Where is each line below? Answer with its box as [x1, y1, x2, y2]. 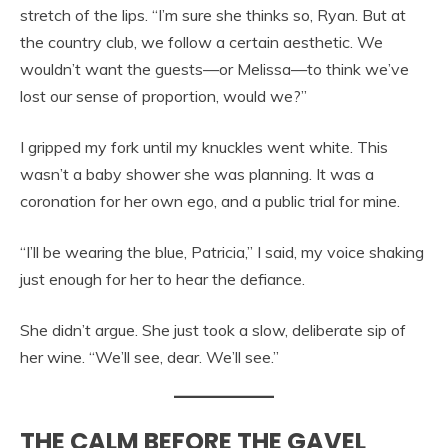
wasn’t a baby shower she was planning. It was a [20, 164, 374, 185]
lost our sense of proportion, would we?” [20, 86, 307, 107]
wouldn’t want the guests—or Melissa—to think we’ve [20, 59, 409, 80]
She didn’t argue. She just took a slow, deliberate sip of [20, 320, 406, 341]
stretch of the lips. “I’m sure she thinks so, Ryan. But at [20, 5, 406, 26]
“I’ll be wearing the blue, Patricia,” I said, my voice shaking [20, 242, 424, 263]
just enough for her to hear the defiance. [20, 269, 305, 290]
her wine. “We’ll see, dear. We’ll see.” [20, 347, 279, 368]
